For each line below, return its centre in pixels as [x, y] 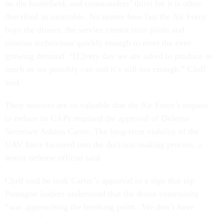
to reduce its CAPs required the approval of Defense [97, 118]
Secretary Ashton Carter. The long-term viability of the [102, 131]
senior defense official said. [54, 158]
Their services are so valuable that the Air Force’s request [107, 105]
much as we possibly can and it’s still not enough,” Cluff [105, 69]
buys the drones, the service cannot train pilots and [95, 30]
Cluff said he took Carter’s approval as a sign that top [100, 181]
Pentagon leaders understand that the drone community [102, 194]
